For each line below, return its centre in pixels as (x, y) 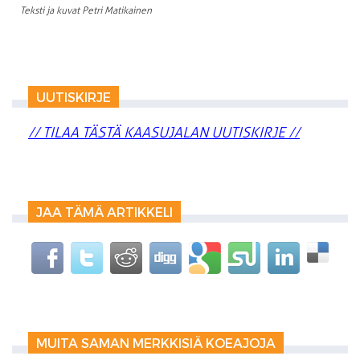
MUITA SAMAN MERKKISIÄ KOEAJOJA (156, 342)
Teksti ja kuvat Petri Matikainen (86, 10)
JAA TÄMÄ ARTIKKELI (104, 211)
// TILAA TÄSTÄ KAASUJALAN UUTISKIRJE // (164, 132)
